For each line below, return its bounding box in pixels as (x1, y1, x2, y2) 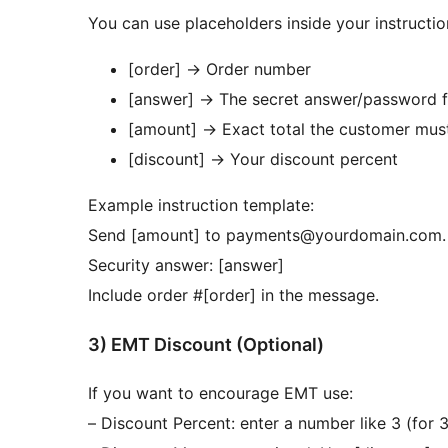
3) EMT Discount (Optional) (88, 333, 324, 355)
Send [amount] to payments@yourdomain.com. (88, 224, 446, 245)
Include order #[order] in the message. (88, 284, 379, 305)
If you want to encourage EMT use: (88, 383, 353, 404)
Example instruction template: (88, 194, 314, 215)
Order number (201, 58, 311, 79)
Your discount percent (225, 148, 398, 169)
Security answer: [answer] (88, 254, 284, 275)
